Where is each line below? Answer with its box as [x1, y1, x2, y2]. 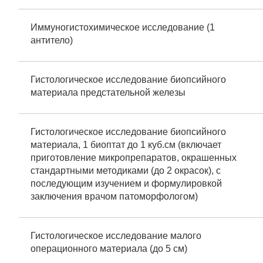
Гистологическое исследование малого [31, 231, 201, 241]
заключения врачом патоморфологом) [31, 191, 198, 201]
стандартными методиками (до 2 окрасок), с [31, 166, 221, 176]
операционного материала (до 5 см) [31, 244, 187, 254]
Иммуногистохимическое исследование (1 [31, 22, 215, 32]
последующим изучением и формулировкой [31, 178, 222, 188]
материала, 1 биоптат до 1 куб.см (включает [31, 140, 221, 150]
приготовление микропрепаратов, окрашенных [31, 153, 237, 163]
